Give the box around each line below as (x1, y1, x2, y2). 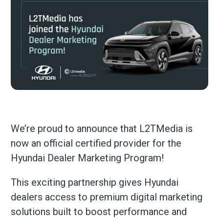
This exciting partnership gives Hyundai (11, 176, 179, 188)
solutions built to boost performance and (11, 205, 187, 218)
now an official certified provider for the (11, 137, 182, 149)
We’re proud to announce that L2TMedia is (11, 122, 193, 134)
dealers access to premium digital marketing (11, 191, 203, 203)
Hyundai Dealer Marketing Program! (11, 152, 164, 164)
